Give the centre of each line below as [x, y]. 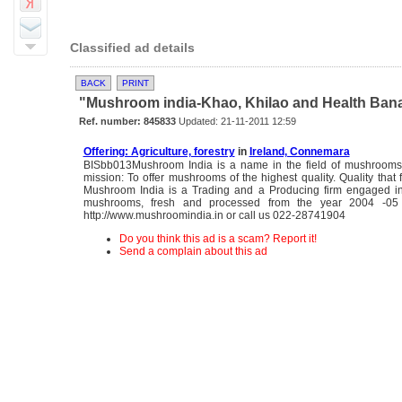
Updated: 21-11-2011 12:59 [236, 121]
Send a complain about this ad [193, 251]
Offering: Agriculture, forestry [159, 152]
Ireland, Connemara [299, 152]
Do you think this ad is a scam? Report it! [218, 239]
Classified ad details [132, 48]
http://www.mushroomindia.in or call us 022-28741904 [214, 215]
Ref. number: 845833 [127, 121]
